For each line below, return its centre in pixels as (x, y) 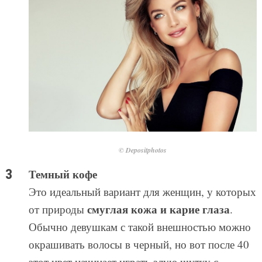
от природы (58, 209)
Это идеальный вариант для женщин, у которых (142, 191)
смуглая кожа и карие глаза (158, 209)
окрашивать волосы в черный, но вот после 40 (139, 244)
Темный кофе (63, 174)
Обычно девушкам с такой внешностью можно (139, 226)
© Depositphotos (143, 150)
